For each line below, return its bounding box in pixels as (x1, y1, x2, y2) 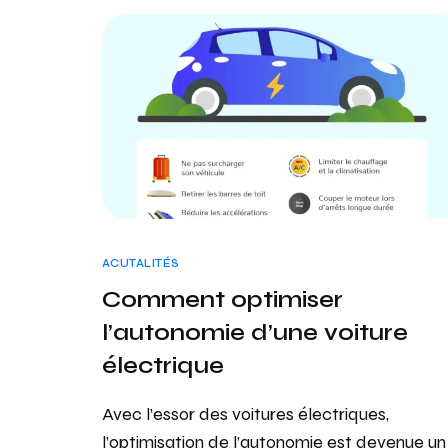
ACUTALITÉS (102, 256, 180, 270)
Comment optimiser (102, 284, 343, 314)
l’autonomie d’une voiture (102, 317, 408, 347)
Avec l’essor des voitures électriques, (102, 402, 389, 425)
